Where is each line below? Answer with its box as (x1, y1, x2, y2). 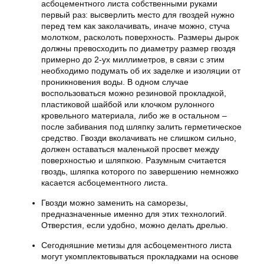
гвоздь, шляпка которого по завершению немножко (41, 167, 239, 176)
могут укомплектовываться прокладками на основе (41, 252, 239, 261)
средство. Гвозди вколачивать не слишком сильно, (41, 133, 236, 143)
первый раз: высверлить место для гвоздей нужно (41, 10, 235, 19)
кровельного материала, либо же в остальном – (41, 111, 227, 120)
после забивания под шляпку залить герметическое (41, 122, 242, 131)
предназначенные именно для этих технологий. (41, 209, 227, 219)
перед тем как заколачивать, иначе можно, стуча (41, 21, 230, 31)
